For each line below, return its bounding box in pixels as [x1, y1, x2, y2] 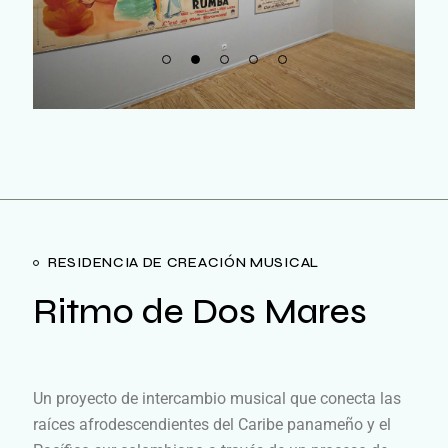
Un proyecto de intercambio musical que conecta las [33, 388, 401, 408]
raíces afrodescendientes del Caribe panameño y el [33, 414, 391, 434]
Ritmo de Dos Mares [33, 290, 367, 333]
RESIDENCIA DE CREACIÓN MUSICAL [48, 253, 319, 271]
